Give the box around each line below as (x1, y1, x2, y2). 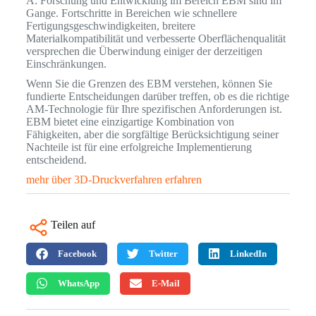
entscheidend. (25, 153, 87, 166)
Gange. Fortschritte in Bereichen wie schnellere (25, 6, 237, 19)
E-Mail (151, 277, 180, 288)
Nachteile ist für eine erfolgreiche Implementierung (25, 140, 252, 153)
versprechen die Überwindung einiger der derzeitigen (25, 44, 262, 57)
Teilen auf (50, 219, 95, 231)
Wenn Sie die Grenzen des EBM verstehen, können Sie (25, 77, 272, 90)
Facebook (57, 248, 97, 259)
